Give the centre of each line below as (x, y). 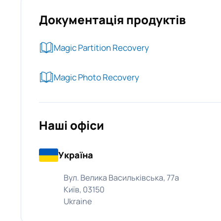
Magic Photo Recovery (96, 77)
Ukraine (78, 201)
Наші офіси (72, 125)
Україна (76, 155)
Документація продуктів (112, 19)
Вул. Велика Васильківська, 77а (121, 178)
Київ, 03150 (84, 189)
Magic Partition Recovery (101, 47)
